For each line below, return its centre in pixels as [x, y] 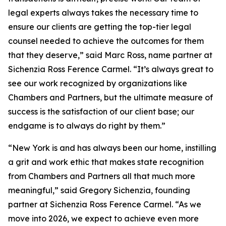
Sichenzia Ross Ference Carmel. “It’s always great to [111, 69]
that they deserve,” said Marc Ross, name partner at [110, 55]
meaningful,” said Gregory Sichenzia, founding [99, 190]
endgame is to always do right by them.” [87, 126]
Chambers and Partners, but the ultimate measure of [110, 97]
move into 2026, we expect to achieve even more [103, 218]
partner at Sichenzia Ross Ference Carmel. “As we [105, 204]
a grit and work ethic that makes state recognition [106, 162]
